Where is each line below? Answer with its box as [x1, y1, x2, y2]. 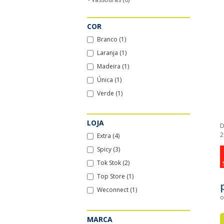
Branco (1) [96, 35, 126, 43]
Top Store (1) [96, 172, 133, 180]
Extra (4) [96, 131, 119, 140]
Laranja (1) [96, 48, 126, 57]
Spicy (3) [96, 145, 120, 153]
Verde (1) [96, 89, 122, 97]
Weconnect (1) [96, 185, 137, 194]
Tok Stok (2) [96, 158, 129, 167]
